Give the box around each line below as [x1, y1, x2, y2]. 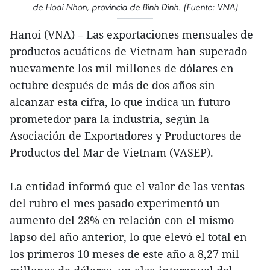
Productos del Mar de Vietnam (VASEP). [10, 145, 213, 160]
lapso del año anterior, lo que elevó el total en [10, 229, 247, 244]
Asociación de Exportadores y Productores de [10, 128, 242, 143]
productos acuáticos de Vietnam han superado [10, 43, 247, 58]
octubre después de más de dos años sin [10, 77, 215, 92]
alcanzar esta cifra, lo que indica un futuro [10, 94, 230, 109]
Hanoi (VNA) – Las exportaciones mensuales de [10, 27, 253, 42]
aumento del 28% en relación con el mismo [10, 212, 234, 227]
